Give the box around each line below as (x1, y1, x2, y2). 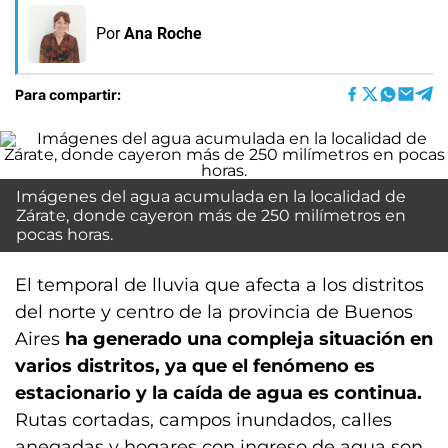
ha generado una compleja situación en (65, 328, 433, 350)
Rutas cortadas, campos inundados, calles (15, 409, 392, 431)
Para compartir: (15, 85, 121, 103)
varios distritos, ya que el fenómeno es (15, 355, 375, 377)
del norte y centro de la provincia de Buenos (15, 301, 413, 323)
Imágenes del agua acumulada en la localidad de (16, 187, 406, 206)
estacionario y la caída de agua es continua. (15, 382, 422, 404)
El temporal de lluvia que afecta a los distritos (15, 274, 424, 296)
